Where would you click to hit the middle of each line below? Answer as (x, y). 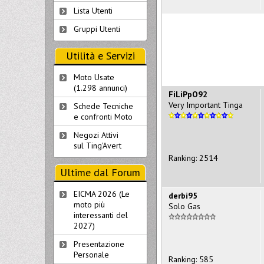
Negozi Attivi (96, 135)
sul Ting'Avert (98, 146)
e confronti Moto (103, 117)
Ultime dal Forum (100, 172)
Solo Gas (184, 206)
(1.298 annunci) (100, 88)
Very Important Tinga (206, 105)
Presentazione (99, 244)
